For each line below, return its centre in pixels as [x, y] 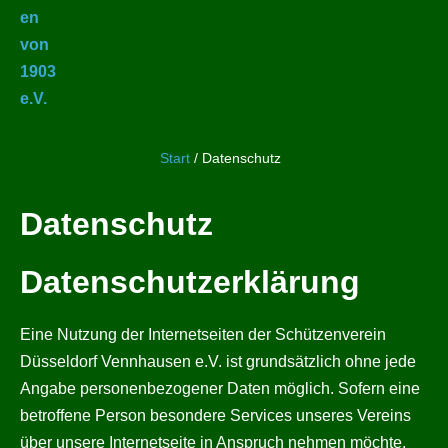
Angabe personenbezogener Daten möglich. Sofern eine [220, 388]
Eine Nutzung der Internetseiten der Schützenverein [203, 334]
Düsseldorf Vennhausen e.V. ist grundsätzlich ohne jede [218, 361]
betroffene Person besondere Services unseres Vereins [215, 415]
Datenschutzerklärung [190, 282]
